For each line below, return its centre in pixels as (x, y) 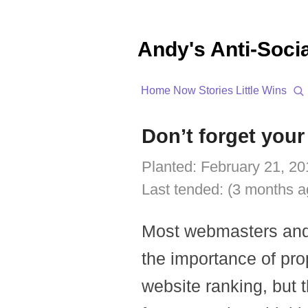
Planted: (171, 167)
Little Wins (261, 90)
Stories (216, 90)
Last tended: (185, 189)
